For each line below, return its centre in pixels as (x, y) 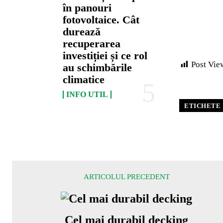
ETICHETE (202, 106)
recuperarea (92, 44)
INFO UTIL (87, 95)
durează (82, 32)
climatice (84, 80)
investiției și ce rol (105, 56)
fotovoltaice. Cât (101, 20)
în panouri (87, 8)
